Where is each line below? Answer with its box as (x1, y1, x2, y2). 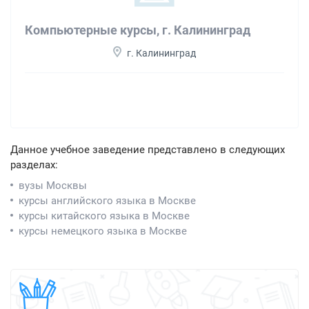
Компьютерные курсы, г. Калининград (25, 23, 250, 38)
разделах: (10, 159, 58, 172)
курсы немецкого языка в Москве (19, 225, 187, 238)
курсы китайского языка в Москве (19, 210, 190, 223)
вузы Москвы (19, 179, 87, 192)
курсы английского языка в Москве (19, 195, 196, 208)
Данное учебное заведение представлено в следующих (10, 143, 285, 157)
